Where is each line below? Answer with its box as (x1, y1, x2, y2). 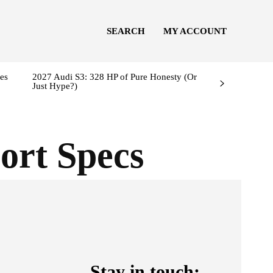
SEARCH (106, 26, 145, 36)
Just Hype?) (32, 80, 77, 91)
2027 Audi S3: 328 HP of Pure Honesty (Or (32, 71, 197, 82)
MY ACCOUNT (163, 26, 227, 36)
